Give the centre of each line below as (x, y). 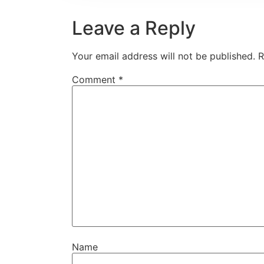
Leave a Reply (134, 28)
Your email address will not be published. (164, 56)
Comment (95, 79)
